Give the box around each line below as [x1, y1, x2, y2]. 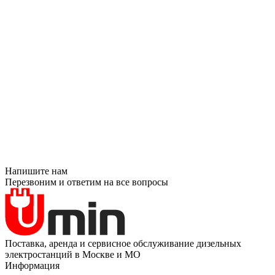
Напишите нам [5, 165, 68, 176]
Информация [5, 260, 60, 271]
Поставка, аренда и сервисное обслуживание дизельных [5, 238, 241, 249]
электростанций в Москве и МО [5, 249, 141, 260]
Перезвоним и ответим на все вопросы [5, 176, 168, 187]
